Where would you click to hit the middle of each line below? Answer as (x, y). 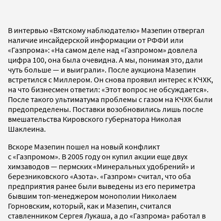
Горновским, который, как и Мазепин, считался (90, 206)
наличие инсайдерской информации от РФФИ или (96, 40)
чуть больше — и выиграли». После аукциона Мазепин (102, 70)
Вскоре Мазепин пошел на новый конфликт (84, 147)
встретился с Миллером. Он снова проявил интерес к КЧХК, (110, 80)
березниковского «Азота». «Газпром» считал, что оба (99, 176)
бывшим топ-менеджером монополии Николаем (92, 196)
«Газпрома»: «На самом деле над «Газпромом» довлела (103, 50)
